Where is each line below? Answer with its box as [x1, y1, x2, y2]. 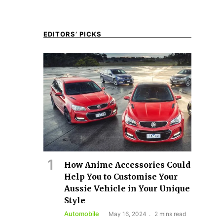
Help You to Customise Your [64, 171, 178, 182]
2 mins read [154, 210, 186, 218]
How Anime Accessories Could [64, 159, 190, 170]
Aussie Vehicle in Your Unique [64, 183, 190, 193]
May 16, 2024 [109, 210, 147, 218]
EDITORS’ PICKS [43, 30, 102, 38]
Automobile [64, 209, 99, 218]
